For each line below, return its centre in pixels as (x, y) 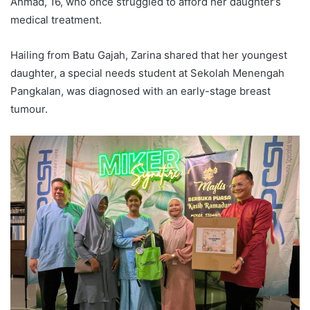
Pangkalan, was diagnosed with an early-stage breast (140, 91)
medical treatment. (56, 19)
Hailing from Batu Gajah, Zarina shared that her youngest (149, 55)
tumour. (29, 109)
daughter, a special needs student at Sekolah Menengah (147, 73)
